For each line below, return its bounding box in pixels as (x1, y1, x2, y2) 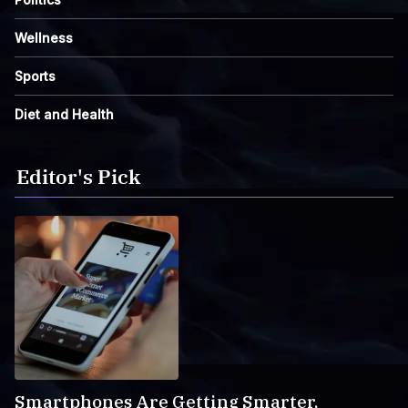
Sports (15, 68, 56, 84)
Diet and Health (15, 107, 114, 122)
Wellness (15, 30, 73, 46)
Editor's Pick (16, 163, 140, 189)
